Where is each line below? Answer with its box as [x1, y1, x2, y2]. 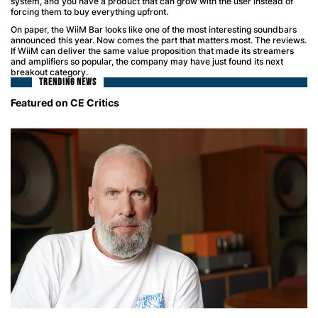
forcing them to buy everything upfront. [11, 6, 168, 17]
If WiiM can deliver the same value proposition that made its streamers [11, 45, 294, 56]
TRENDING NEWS [39, 75, 97, 88]
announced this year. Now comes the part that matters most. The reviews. [11, 34, 307, 45]
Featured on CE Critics [11, 96, 119, 109]
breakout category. [11, 66, 88, 77]
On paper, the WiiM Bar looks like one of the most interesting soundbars [11, 23, 297, 35]
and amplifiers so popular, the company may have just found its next [11, 55, 283, 67]
